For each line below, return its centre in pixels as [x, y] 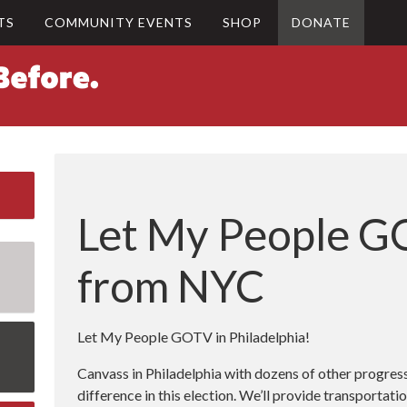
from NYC [171, 286]
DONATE [321, 22]
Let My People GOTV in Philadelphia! [194, 337]
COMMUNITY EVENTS [119, 22]
